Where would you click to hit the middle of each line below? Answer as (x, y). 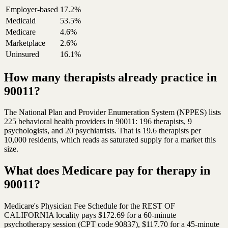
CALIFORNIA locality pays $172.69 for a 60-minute (90, 215)
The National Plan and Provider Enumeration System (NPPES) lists (112, 112)
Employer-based (32, 9)
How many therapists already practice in (110, 77)
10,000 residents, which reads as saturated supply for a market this (110, 140)
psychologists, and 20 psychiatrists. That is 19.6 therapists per (103, 131)
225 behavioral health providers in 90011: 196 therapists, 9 (98, 122)
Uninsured (22, 54)
